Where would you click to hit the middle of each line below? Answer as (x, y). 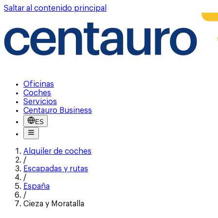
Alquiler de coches (57, 151)
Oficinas (39, 84)
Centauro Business (58, 110)
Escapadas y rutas (56, 169)
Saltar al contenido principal (55, 8)
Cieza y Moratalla (54, 204)
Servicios (40, 102)
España (36, 186)
